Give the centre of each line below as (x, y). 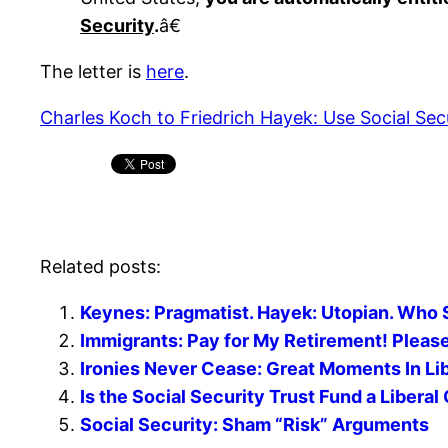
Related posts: (100, 267)
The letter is (93, 72)
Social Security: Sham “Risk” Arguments (254, 425)
